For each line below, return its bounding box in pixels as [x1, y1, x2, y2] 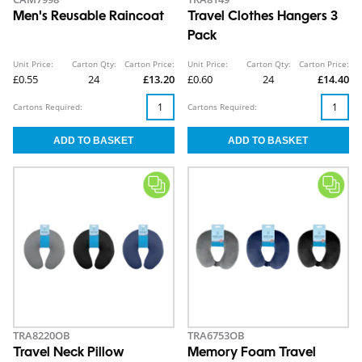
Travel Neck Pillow [13, 347, 124, 360]
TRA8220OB [13, 328, 70, 343]
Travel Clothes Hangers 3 [187, 11, 338, 24]
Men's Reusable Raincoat [13, 11, 164, 24]
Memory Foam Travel [187, 347, 316, 360]
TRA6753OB [187, 328, 245, 343]
